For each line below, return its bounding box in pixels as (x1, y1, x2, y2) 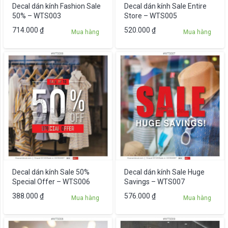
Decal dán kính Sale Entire (124, 2, 207, 11)
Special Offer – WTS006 (12, 177, 90, 186)
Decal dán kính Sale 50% (12, 167, 90, 176)
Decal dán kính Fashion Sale (12, 2, 101, 11)
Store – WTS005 (124, 12, 177, 20)
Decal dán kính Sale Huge (124, 167, 205, 176)
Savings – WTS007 (124, 177, 185, 186)
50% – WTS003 (12, 12, 61, 20)
